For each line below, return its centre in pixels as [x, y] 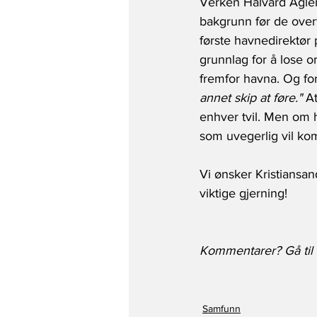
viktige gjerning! [243, 193]
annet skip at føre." [251, 97]
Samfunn [221, 308]
